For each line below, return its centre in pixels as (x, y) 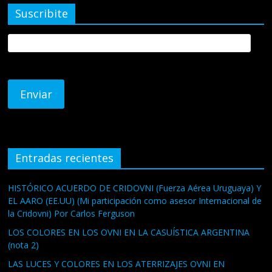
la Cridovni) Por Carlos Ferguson (72, 214)
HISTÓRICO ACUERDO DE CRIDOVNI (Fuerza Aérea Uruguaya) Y (135, 188)
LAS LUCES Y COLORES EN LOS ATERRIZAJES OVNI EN (117, 264)
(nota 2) (24, 245)
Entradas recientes (65, 158)
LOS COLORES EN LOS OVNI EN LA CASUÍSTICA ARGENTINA (129, 233)
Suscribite (42, 14)
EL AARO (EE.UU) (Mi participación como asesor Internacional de (135, 201)
